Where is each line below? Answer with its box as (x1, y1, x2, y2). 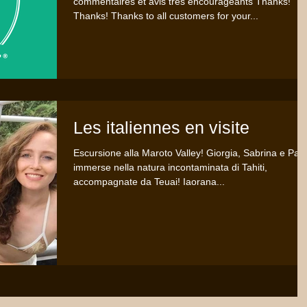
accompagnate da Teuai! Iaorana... (73, 176, 225, 188)
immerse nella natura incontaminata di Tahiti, (73, 162, 267, 173)
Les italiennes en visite (73, 118, 249, 138)
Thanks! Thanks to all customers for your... (73, 10, 258, 21)
